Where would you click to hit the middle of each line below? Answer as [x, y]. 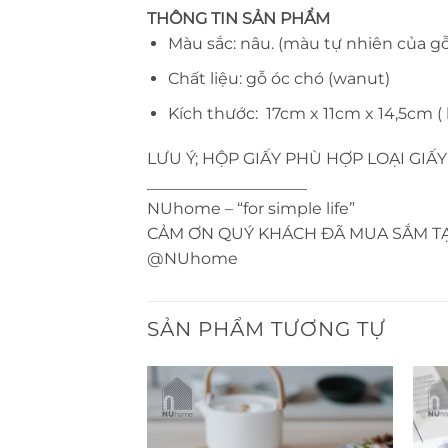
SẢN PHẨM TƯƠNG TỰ [266, 329]
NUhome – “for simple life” [251, 209]
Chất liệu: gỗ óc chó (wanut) [278, 79]
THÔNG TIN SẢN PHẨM [238, 19]
